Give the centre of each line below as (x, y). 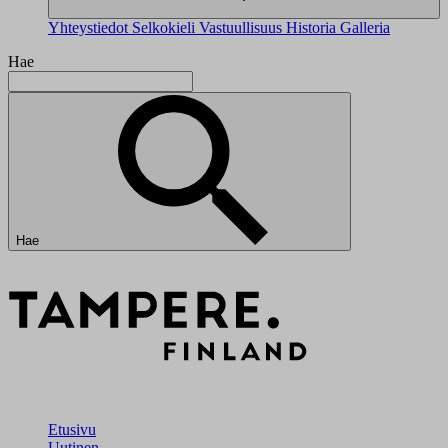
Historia (313, 27)
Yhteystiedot (90, 27)
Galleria (365, 27)
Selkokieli (165, 27)
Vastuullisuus (242, 27)
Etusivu (72, 429)
